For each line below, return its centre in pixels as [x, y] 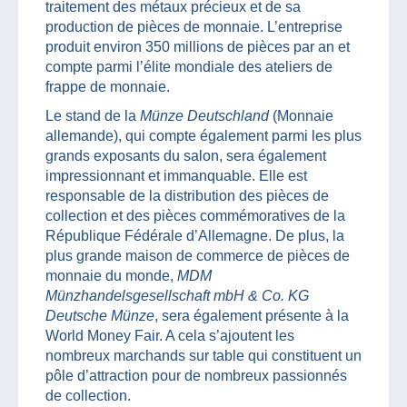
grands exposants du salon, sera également [186, 155]
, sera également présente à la [252, 315]
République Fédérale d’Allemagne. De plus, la [195, 235]
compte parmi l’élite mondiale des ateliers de [189, 66]
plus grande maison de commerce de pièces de [198, 255]
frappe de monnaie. [108, 86]
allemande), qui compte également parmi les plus [203, 135]
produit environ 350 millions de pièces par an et [198, 46]
